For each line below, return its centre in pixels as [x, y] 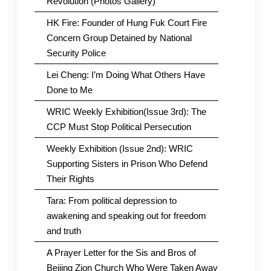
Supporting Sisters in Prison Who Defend [127, 163]
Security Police [76, 53]
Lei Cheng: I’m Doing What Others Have [126, 74]
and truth [64, 230]
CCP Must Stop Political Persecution [119, 126]
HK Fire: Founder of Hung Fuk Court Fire [126, 22]
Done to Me [69, 90]
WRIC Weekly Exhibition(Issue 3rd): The [126, 111]
